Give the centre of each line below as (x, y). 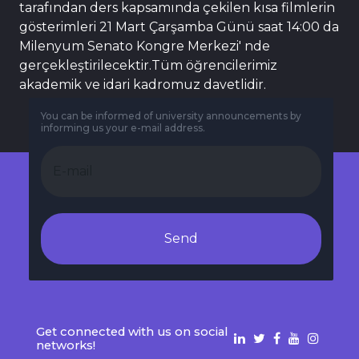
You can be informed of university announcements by (171, 116)
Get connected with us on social (131, 331)
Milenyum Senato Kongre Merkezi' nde (145, 46)
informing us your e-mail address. (123, 128)
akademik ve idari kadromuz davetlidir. (143, 84)
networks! (65, 345)
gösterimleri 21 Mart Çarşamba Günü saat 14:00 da (179, 26)
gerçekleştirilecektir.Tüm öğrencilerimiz (148, 65)
